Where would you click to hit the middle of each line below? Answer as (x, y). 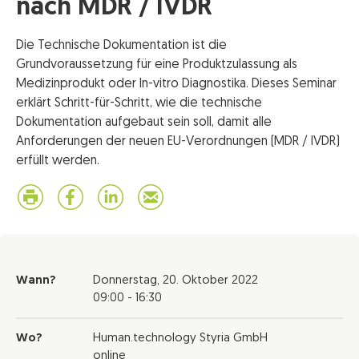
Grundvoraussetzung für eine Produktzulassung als (157, 65)
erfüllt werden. (58, 161)
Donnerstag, (128, 281)
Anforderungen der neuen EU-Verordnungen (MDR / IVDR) (178, 142)
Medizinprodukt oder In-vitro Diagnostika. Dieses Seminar (176, 84)
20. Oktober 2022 (210, 281)
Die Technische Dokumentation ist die (121, 46)
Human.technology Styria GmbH (180, 339)
